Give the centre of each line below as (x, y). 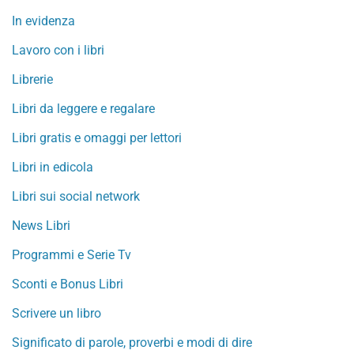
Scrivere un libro (56, 313)
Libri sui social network (76, 196)
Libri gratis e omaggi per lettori (97, 138)
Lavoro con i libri (58, 50)
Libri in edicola (53, 167)
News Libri (41, 226)
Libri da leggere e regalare (83, 109)
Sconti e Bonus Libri (68, 284)
